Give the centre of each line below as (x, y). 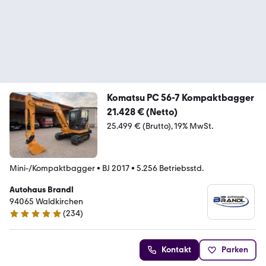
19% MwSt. (193, 126)
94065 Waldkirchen (46, 201)
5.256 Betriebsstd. (170, 168)
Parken (235, 249)
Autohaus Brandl (42, 189)
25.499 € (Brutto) (139, 126)
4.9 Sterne (28, 218)
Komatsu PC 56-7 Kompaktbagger (180, 97)
